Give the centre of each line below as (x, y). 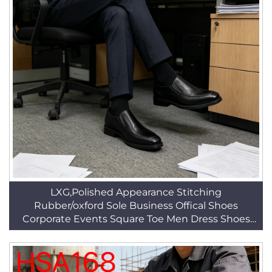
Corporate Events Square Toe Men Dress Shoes (136, 219)
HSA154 (136, 232)
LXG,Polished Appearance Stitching (136, 192)
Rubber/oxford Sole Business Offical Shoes (136, 206)
